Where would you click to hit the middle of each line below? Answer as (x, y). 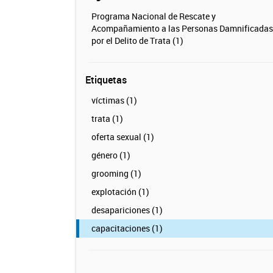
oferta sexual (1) (122, 137)
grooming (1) (116, 173)
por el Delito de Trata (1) (137, 41)
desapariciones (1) (127, 210)
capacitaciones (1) (127, 228)
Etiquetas (106, 80)
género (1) (111, 155)
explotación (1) (120, 192)
